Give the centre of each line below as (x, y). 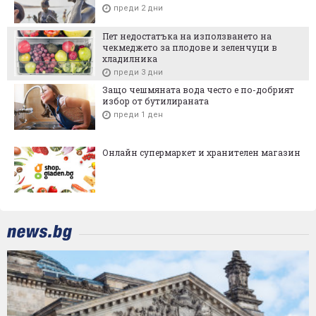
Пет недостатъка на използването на (187, 36)
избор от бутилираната (156, 101)
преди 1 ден (138, 115)
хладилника (130, 59)
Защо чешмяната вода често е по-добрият (198, 90)
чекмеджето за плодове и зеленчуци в (190, 48)
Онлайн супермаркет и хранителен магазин (201, 153)
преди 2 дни (138, 8)
